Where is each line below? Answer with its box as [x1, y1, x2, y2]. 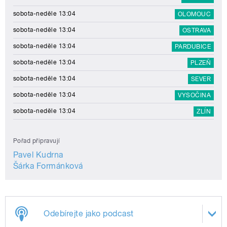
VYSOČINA [178, 92, 211, 99]
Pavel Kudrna [13, 150, 63, 160]
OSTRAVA [182, 27, 211, 34]
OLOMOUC [177, 11, 211, 18]
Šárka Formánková [13, 161, 83, 171]
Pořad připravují [13, 137, 60, 145]
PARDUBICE [174, 43, 211, 51]
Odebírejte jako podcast [44, 209, 134, 219]
